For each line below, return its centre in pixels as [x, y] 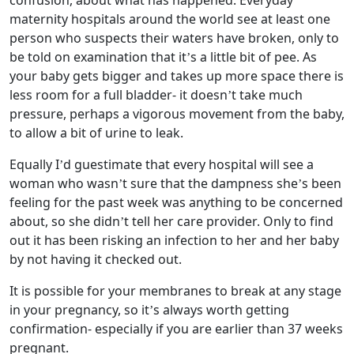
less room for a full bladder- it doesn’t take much [156, 95]
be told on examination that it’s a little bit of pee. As [163, 57]
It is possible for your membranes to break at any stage [175, 291]
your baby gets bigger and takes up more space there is [177, 76]
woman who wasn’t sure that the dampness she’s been [175, 183]
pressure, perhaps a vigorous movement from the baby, [177, 114]
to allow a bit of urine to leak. [96, 133]
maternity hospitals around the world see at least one [170, 19]
